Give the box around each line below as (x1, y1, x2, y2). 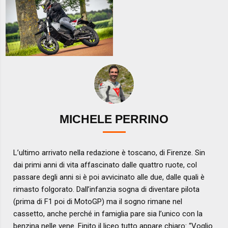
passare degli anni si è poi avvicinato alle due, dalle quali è (13, 172, 205, 182)
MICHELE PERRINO (60, 113, 168, 126)
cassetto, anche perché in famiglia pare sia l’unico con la (13, 209, 203, 218)
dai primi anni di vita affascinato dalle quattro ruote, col (13, 160, 197, 169)
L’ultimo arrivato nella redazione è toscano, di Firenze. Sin (13, 148, 206, 157)
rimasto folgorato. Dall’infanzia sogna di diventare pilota (13, 184, 200, 194)
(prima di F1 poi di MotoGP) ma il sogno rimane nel (13, 196, 183, 206)
